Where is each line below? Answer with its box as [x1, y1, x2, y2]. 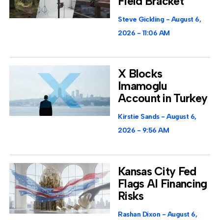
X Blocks [118, 67, 163, 81]
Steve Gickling [118, 15, 166, 24]
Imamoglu [118, 79, 167, 93]
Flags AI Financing [118, 177, 207, 191]
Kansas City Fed [118, 165, 196, 179]
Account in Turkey [118, 91, 208, 106]
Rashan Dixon [118, 210, 162, 219]
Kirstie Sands [118, 112, 161, 121]
